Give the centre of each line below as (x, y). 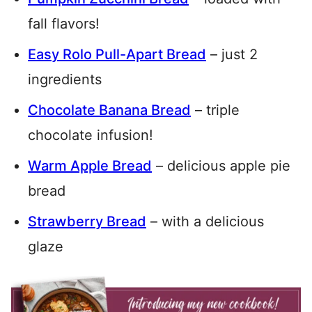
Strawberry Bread (87, 221)
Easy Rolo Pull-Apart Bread (117, 54)
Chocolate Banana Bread (109, 110)
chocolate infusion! (91, 135)
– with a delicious (205, 221)
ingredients (65, 79)
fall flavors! (64, 23)
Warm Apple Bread (90, 165)
